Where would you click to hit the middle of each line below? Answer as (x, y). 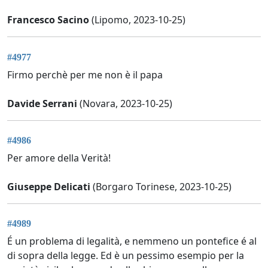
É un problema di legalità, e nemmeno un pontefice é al (132, 241)
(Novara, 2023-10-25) (125, 103)
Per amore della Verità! (59, 158)
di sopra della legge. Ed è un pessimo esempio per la (126, 256)
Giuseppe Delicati (49, 187)
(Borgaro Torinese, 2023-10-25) (161, 187)
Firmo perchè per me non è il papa (85, 74)
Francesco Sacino (48, 20)
